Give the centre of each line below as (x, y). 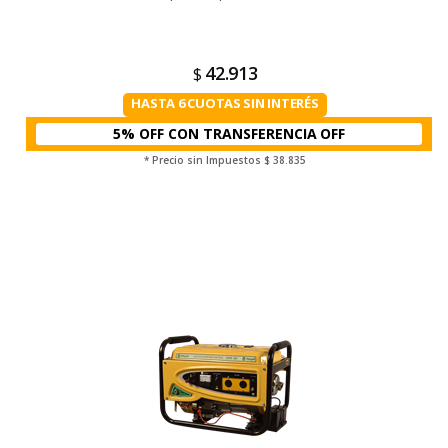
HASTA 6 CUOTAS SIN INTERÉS (225, 103)
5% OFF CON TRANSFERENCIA (215, 133)
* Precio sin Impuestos (204, 160)
